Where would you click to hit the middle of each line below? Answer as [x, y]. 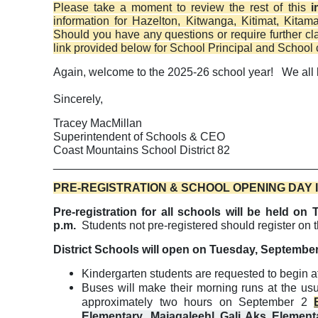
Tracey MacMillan [98, 124]
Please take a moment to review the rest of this [182, 8]
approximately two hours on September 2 [198, 302]
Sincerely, [78, 99]
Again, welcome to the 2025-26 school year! [163, 72]
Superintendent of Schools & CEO [139, 137]
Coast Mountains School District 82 [142, 150]
